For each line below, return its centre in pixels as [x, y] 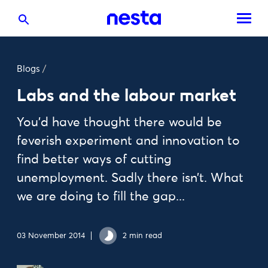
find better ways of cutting [94, 160]
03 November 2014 [51, 236]
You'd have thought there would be [119, 123]
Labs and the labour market [127, 95]
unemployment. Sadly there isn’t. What [130, 179]
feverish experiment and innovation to [128, 141]
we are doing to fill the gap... [101, 197]
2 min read [142, 236]
